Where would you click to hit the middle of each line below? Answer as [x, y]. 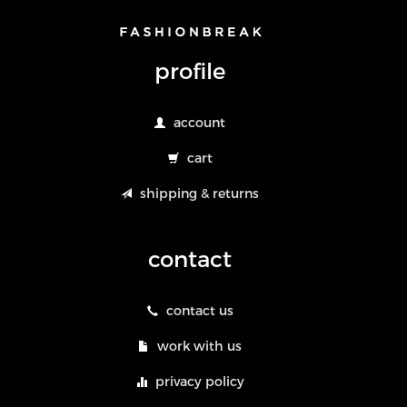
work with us [199, 346]
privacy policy [199, 381]
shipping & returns [199, 193]
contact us [199, 310]
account [199, 122]
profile [190, 70]
